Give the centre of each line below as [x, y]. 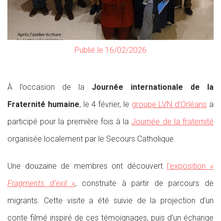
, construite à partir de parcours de [144, 184]
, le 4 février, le [105, 105]
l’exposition [189, 166]
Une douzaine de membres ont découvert [87, 166]
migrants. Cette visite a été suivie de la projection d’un [110, 201]
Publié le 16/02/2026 [110, 50]
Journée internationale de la [153, 87]
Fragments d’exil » [41, 184]
